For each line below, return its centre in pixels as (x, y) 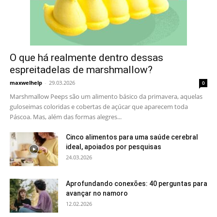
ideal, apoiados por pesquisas (114, 147)
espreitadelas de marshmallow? (81, 70)
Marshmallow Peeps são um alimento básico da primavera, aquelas (106, 96)
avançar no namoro (97, 193)
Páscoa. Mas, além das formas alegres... (66, 117)
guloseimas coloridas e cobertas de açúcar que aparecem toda (99, 107)
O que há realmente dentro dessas (86, 58)
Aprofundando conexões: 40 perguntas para (137, 184)
